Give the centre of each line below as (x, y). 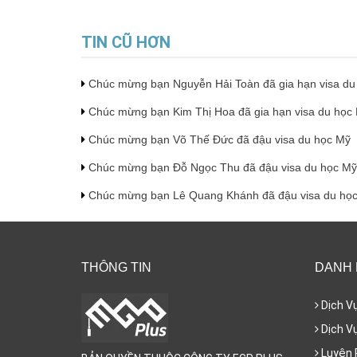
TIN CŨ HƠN (126, 42)
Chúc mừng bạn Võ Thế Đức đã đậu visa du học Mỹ (221, 139)
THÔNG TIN (116, 267)
